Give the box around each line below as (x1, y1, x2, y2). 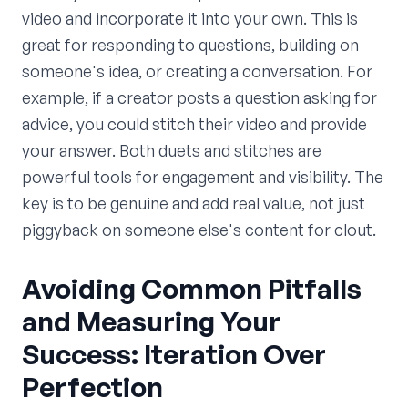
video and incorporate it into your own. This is (22, 8, 358, 29)
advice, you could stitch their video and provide (22, 114, 367, 135)
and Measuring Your (22, 304, 280, 339)
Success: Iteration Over (22, 337, 326, 372)
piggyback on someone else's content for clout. (22, 219, 376, 240)
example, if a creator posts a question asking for (22, 87, 377, 108)
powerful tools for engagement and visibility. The (22, 167, 383, 188)
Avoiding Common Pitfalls (22, 271, 362, 306)
